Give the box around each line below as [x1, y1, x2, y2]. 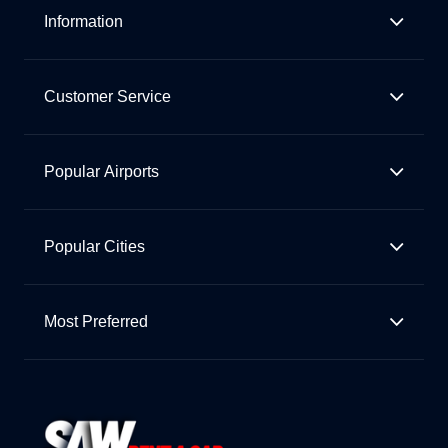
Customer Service [44, 88, 171, 106]
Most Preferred [44, 313, 148, 331]
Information [44, 13, 123, 31]
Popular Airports [44, 163, 159, 181]
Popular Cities [44, 238, 145, 256]
